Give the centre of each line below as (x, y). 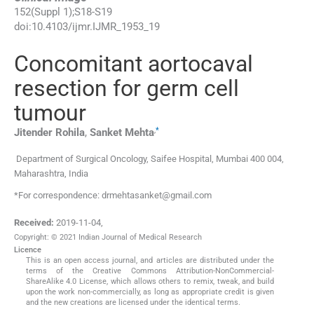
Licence (28, 250)
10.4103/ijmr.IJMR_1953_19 (96, 27)
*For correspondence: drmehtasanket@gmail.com (113, 195)
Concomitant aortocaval (134, 64)
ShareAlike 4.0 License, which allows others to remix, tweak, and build (150, 282)
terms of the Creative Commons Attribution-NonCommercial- (150, 271)
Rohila (70, 133)
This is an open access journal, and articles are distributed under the (150, 261)
